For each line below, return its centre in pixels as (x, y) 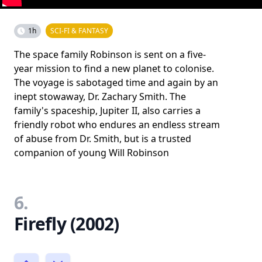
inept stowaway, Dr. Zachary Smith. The (100, 96)
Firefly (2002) (67, 224)
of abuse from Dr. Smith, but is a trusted (103, 139)
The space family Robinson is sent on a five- (110, 54)
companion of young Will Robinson (92, 153)
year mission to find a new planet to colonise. (114, 68)
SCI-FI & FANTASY (79, 31)
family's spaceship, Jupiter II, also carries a (107, 111)
